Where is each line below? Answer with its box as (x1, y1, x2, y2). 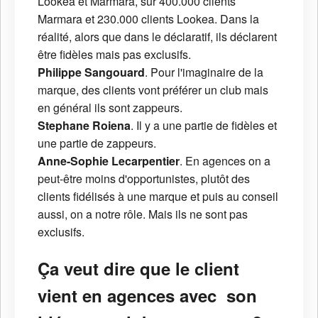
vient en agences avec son (38, 283, 257, 308)
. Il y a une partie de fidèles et (131, 117, 277, 134)
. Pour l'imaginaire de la (145, 64, 263, 81)
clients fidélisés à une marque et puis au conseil (38, 188, 278, 205)
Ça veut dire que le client (38, 256, 239, 281)
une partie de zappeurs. (38, 135, 156, 152)
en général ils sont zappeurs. (38, 99, 182, 116)
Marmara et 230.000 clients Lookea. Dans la (38, 11, 259, 28)
